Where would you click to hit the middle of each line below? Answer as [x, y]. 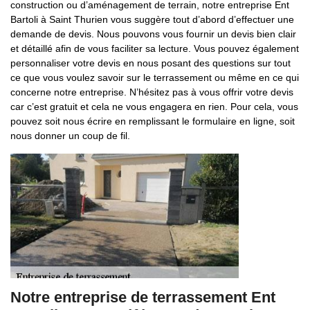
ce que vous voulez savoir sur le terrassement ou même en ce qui [155, 77]
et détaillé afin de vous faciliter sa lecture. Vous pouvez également [155, 48]
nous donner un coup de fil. [70, 136]
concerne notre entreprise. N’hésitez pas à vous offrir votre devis [152, 92]
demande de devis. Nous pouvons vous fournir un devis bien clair [153, 34]
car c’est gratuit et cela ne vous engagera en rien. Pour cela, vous [154, 107]
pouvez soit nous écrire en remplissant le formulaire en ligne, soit [153, 121]
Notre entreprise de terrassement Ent [143, 297]
